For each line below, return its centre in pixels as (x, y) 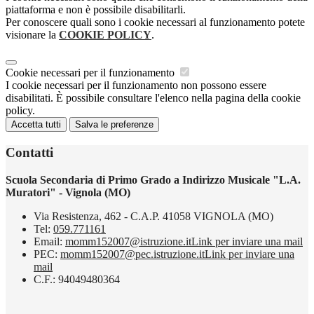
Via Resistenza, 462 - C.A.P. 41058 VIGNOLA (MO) (153, 216)
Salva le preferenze (114, 125)
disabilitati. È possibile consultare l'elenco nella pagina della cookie (153, 98)
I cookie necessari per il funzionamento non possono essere (136, 86)
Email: (49, 241)
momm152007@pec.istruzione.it (132, 254)
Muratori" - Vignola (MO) (68, 192)
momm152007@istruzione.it (128, 241)
